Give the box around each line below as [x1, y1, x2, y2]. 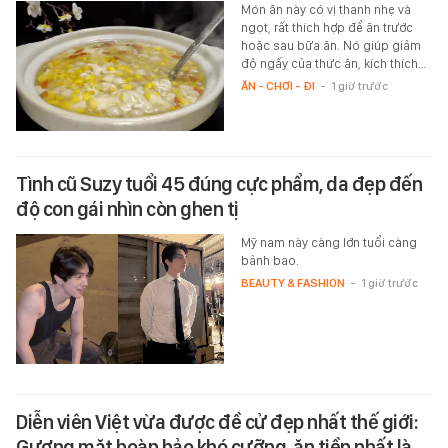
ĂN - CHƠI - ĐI [240, 79, 315, 94]
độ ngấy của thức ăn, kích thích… [240, 56, 426, 72]
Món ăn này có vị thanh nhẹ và [240, 2, 411, 18]
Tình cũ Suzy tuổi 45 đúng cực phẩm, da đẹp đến [16, 172, 422, 197]
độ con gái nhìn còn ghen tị [16, 197, 239, 222]
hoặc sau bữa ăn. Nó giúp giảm [240, 38, 421, 54]
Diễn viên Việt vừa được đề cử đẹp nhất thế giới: [16, 409, 418, 434]
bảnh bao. [240, 253, 299, 269]
